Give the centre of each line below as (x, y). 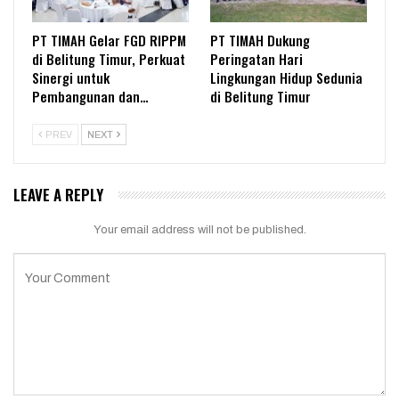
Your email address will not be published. (199, 230)
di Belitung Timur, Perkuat (109, 59)
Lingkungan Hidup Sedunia (286, 78)
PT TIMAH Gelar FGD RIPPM (109, 41)
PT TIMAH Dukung (260, 41)
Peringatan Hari (256, 59)
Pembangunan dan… (90, 97)
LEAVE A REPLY (58, 195)
